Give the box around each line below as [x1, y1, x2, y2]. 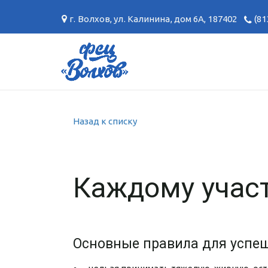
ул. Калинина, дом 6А [114, 14, 205, 24]
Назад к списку [73, 116, 137, 126]
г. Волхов [69, 14, 111, 24]
